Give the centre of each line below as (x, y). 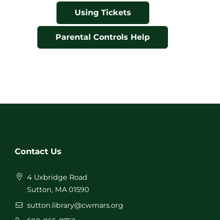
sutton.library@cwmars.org (75, 205)
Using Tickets (103, 13)
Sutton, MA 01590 (58, 189)
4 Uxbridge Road (57, 177)
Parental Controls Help (103, 37)
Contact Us (38, 151)
